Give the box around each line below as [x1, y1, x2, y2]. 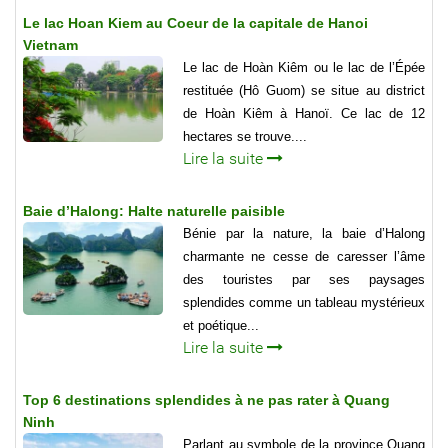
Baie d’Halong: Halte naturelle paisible [23, 202, 285, 219]
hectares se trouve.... [183, 128, 307, 144]
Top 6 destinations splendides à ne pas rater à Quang [23, 391, 390, 408]
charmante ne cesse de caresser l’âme [183, 248, 425, 264]
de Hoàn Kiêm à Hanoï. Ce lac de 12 [183, 105, 425, 121]
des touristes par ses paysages [183, 271, 425, 287]
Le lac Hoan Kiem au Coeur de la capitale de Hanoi [23, 14, 368, 31]
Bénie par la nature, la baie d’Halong [183, 225, 425, 241]
